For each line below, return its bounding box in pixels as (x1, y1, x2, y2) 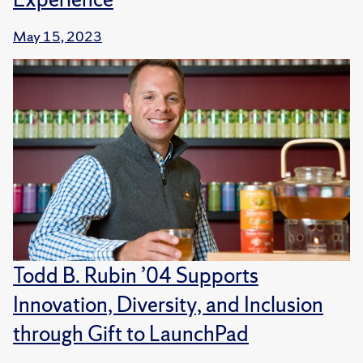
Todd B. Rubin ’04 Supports (13, 261, 258, 290)
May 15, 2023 (13, 26, 102, 45)
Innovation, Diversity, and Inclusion (13, 290, 323, 319)
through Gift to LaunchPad (13, 319, 249, 348)
